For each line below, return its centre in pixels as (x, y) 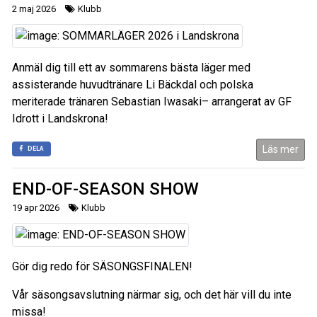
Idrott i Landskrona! (60, 118)
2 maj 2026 (34, 8)
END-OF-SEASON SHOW (105, 189)
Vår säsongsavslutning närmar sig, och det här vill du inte (152, 294)
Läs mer (281, 149)
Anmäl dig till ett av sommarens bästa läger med (131, 67)
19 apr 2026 (36, 207)
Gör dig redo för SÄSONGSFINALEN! (102, 266)
